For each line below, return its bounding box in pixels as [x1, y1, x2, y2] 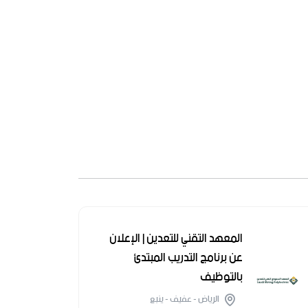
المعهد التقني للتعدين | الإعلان [109, 224, 243, 253]
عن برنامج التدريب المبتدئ [133, 243, 243, 272]
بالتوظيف [200, 263, 243, 291]
